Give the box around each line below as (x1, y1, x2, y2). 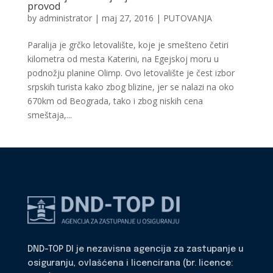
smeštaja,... (27, 109, 72, 121)
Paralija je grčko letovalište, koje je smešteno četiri (27, 39, 229, 51)
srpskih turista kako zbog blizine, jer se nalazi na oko (27, 81, 234, 93)
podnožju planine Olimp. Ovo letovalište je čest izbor (27, 67, 235, 79)
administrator (38, 12, 92, 24)
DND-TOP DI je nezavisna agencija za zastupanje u (27, 245, 243, 254)
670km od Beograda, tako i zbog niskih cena (27, 95, 203, 107)
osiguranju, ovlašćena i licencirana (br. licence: (27, 259, 233, 268)
